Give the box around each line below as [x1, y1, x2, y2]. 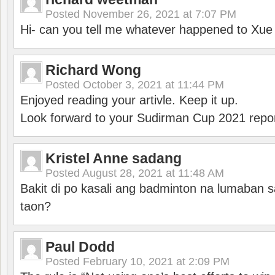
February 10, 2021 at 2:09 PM [83, 255, 230, 268]
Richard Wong [45, 62, 141, 78]
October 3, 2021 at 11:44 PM [83, 79, 224, 91]
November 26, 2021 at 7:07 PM [83, 8, 236, 20]
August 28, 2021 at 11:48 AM [82, 167, 224, 179]
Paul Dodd [45, 239, 115, 255]
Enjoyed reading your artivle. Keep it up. [20, 93, 238, 107]
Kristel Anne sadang [45, 150, 182, 166]
